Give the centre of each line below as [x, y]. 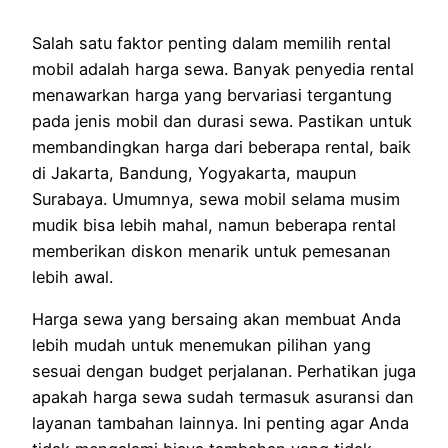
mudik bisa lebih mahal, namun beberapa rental [214, 224]
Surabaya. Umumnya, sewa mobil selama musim [216, 198]
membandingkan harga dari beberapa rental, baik [221, 146]
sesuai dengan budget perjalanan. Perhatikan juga [224, 370]
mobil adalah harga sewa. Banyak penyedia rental [223, 68]
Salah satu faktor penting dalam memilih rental [211, 42]
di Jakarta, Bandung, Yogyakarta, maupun [194, 172]
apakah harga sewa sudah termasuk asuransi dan [223, 396]
